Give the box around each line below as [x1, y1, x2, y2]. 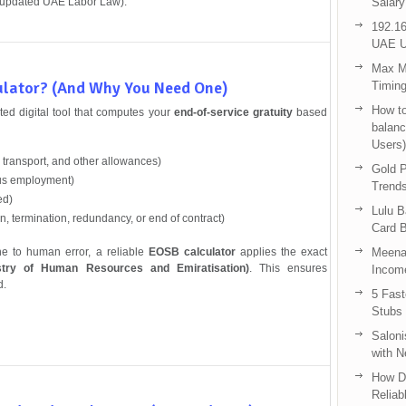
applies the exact [235, 245, 327, 258]
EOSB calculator [148, 245, 236, 258]
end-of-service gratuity [173, 105, 293, 119]
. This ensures [248, 261, 327, 275]
